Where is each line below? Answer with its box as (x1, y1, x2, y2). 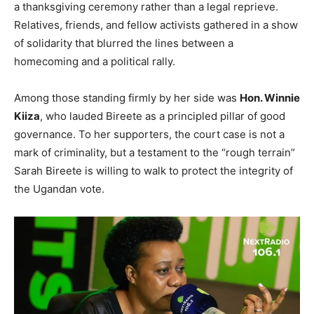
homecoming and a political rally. (14, 54, 175, 68)
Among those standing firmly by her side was (14, 90, 240, 104)
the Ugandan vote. (14, 182, 104, 196)
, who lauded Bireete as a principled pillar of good (40, 109, 285, 123)
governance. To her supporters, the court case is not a (14, 127, 285, 141)
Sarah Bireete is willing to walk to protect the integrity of (14, 163, 293, 177)
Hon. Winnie (240, 90, 300, 104)
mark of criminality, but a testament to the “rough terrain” (14, 145, 295, 159)
